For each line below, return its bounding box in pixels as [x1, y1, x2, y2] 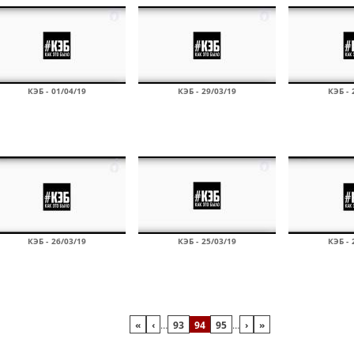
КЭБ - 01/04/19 [27, 85, 87, 96]
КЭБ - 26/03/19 [27, 235, 87, 247]
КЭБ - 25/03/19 [177, 235, 237, 247]
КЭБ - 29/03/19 [177, 85, 237, 96]
